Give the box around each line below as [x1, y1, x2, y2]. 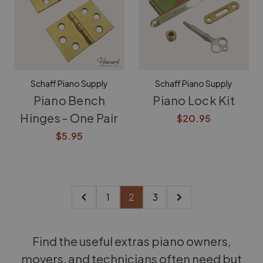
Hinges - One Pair [20, 110, 119, 125]
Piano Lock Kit [153, 93, 235, 107]
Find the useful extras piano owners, [32, 234, 231, 248]
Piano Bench [33, 93, 106, 107]
